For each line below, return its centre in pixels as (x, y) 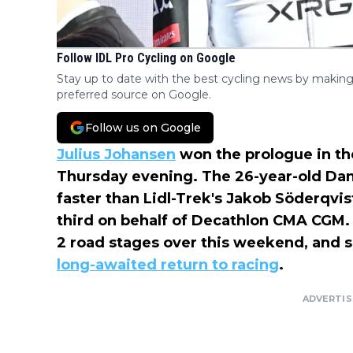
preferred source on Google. (134, 95)
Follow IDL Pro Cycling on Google (146, 58)
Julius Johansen (116, 155)
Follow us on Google (143, 128)
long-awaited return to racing (168, 265)
